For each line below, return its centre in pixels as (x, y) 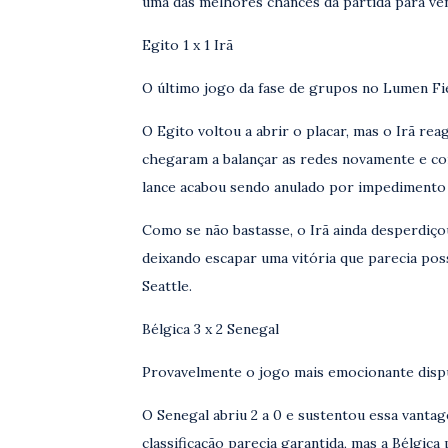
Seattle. (167, 286)
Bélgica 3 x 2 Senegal (210, 329)
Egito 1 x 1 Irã (187, 45)
